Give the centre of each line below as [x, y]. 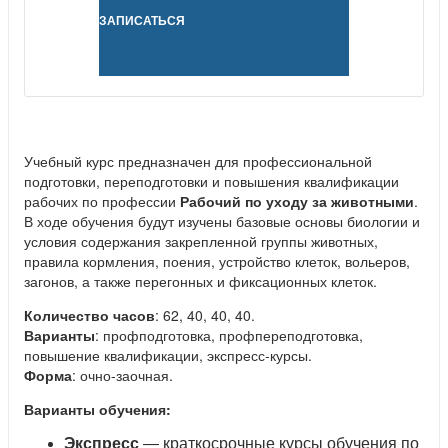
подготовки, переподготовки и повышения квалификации [211, 180]
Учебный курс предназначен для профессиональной [198, 160]
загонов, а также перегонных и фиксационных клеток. [200, 280]
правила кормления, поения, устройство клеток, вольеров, [217, 260]
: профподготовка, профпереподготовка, [229, 334]
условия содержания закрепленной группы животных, [201, 240]
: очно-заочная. [122, 374]
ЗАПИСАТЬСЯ [142, 19]
